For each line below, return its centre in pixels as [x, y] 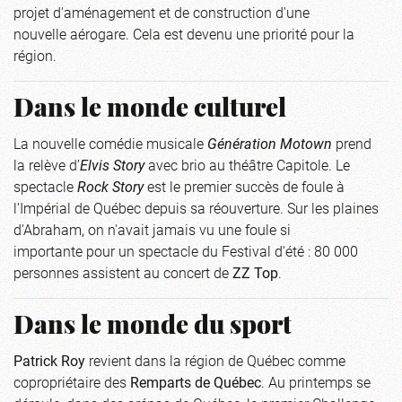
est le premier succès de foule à [244, 186]
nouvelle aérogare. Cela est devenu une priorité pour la [184, 34]
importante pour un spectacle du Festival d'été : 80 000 [186, 251]
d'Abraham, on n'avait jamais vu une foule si [152, 229]
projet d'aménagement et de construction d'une [162, 12]
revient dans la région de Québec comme [215, 360]
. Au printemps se [316, 382]
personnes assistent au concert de [123, 272]
